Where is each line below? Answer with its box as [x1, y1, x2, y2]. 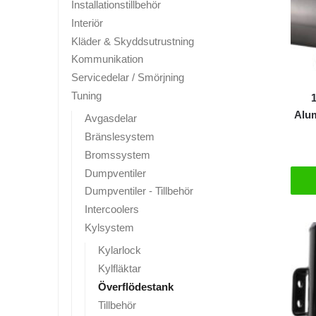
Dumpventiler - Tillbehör [85, 185, 193, 197]
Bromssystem [85, 148, 150, 161]
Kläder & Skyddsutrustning [71, 35, 194, 47]
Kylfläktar [98, 262, 141, 274]
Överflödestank [98, 280, 174, 293]
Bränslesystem [85, 130, 154, 142]
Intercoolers [85, 203, 139, 215]
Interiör [71, 16, 103, 29]
